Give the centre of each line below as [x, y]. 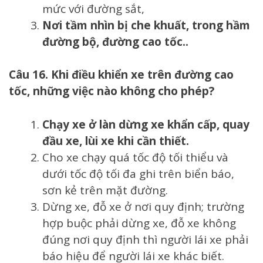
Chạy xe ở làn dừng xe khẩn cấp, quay [146, 124]
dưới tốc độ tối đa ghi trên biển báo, [138, 173]
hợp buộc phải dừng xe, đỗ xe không [139, 223]
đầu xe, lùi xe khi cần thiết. [116, 141]
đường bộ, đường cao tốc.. [115, 41]
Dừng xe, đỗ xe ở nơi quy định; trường [143, 206]
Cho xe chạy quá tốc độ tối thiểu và [135, 157]
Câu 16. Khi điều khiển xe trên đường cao [121, 75]
